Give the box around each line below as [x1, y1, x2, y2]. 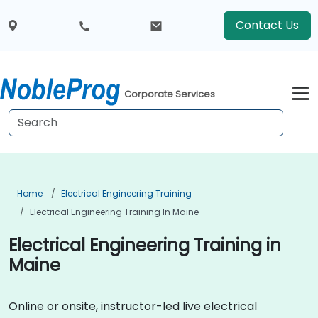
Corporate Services [124, 87, 216, 102]
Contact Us [235, 17, 299, 33]
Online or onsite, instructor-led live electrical [9, 298, 257, 314]
